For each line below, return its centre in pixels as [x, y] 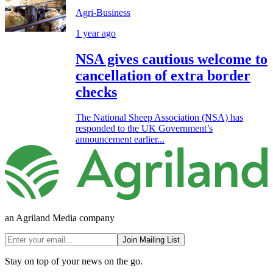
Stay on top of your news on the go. [74, 261]
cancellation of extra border [163, 75]
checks [96, 92]
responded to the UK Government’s [144, 129]
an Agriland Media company [60, 218]
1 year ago [96, 33]
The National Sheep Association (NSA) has [159, 118]
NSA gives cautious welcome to [172, 59]
